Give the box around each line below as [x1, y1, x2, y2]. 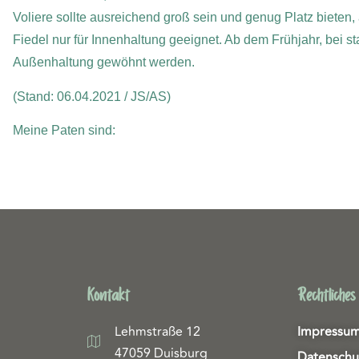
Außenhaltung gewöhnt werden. [12, 55, 195, 70]
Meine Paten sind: [12, 123, 115, 137]
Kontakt [87, 284, 130, 308]
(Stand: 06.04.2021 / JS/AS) [12, 89, 171, 103]
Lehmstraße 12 [115, 322, 201, 342]
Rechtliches [297, 284, 356, 308]
